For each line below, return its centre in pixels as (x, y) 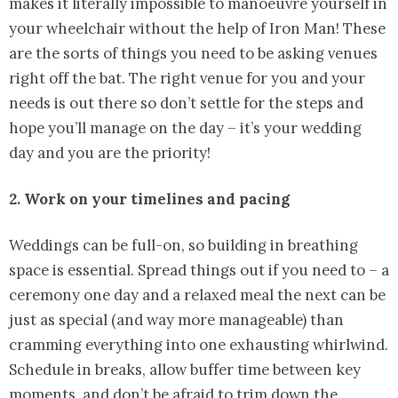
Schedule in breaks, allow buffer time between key (185, 369)
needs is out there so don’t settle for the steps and (186, 103)
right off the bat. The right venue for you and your (187, 78)
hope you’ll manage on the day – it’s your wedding (185, 127)
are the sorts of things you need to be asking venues (193, 53)
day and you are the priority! (110, 152)
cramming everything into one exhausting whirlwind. (199, 344)
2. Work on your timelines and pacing (149, 199)
